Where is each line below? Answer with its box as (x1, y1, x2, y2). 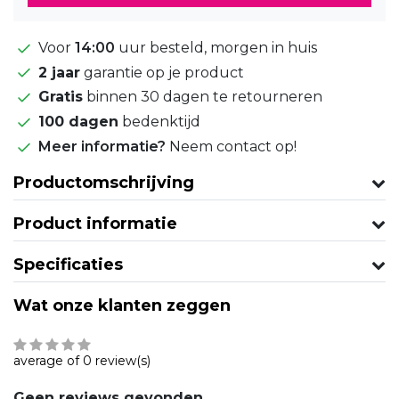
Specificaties (13, 254, 123, 274)
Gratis (38, 88, 83, 106)
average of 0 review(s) (13, 352, 151, 369)
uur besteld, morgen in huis (115, 38, 317, 56)
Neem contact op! (169, 138, 297, 156)
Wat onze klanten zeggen (13, 295, 231, 315)
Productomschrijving (13, 172, 194, 192)
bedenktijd (118, 113, 200, 131)
